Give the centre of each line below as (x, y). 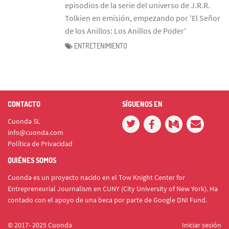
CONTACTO (24, 104)
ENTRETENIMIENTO (101, 46)
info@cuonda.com (36, 132)
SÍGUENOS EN (142, 104)
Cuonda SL (24, 121)
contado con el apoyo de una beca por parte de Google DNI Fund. (107, 200)
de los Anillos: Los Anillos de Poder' (125, 30)
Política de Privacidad (40, 144)
